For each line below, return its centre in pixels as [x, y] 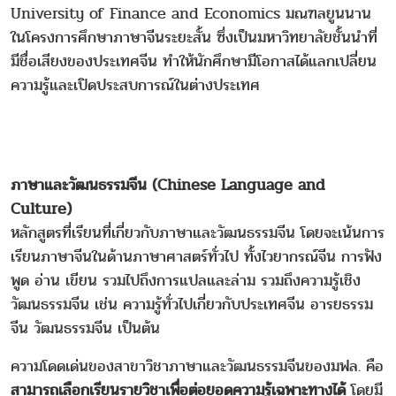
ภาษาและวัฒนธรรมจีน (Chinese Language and [168, 185]
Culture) [44, 209]
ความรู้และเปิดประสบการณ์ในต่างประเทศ [135, 85]
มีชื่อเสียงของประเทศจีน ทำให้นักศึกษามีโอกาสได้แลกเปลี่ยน [194, 61]
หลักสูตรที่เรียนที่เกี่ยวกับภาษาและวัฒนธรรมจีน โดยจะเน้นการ [198, 232]
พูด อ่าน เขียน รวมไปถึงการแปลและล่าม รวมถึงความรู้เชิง [186, 280]
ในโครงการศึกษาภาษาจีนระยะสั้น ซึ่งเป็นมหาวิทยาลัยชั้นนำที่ [194, 37]
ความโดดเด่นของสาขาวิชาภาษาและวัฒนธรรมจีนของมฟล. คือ [197, 366]
